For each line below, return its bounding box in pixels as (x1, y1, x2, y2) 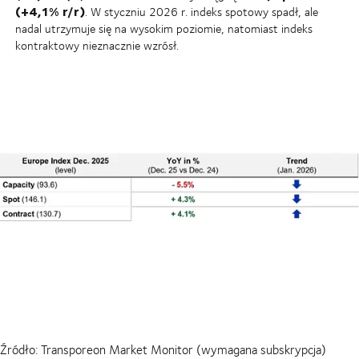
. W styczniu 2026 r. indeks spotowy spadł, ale (84, 2, 318, 20)
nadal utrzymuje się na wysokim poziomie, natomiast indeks (14, 19, 313, 37)
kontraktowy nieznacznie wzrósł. (14, 36, 179, 54)
